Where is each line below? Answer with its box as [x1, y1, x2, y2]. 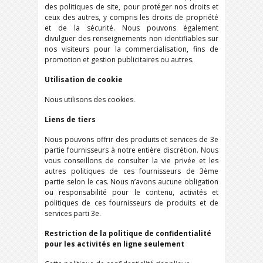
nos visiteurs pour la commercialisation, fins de [45, 44, 218, 54]
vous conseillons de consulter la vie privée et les [45, 156, 218, 166]
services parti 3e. [45, 208, 101, 218]
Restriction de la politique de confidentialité [45, 228, 211, 238]
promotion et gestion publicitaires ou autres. [45, 55, 194, 65]
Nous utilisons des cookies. [45, 95, 135, 104]
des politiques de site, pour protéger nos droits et [45, 2, 218, 12]
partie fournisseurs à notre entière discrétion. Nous [45, 145, 218, 155]
